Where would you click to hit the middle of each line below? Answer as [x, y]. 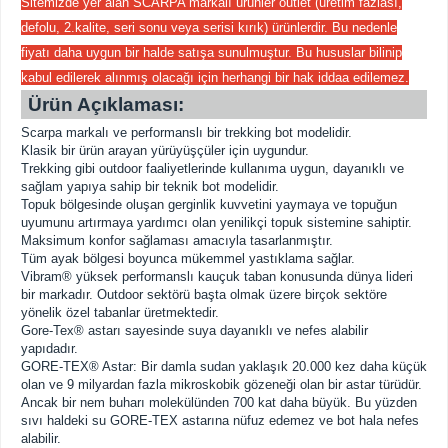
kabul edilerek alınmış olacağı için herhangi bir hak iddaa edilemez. [215, 77]
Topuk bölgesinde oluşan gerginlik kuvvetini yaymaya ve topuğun [209, 204]
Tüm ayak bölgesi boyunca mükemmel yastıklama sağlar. [188, 258]
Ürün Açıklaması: [105, 104]
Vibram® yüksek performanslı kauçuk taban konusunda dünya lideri [217, 276]
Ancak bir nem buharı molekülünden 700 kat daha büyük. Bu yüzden [219, 402]
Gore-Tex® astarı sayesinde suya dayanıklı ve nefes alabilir [194, 330]
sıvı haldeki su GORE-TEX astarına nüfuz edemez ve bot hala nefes [220, 420]
